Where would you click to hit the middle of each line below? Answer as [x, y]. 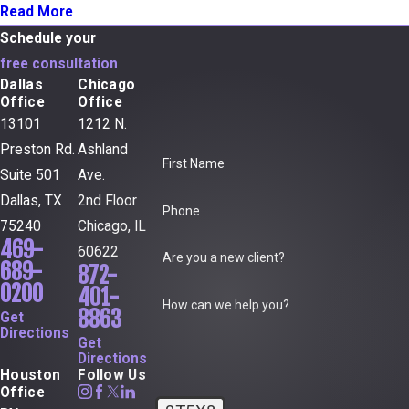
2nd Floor [108, 201]
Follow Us [112, 376]
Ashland [103, 150]
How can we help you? [226, 305]
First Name [194, 163]
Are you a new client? [224, 258]
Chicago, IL [112, 227]
